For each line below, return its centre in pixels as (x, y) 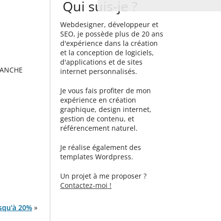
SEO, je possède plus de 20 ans (112, 34)
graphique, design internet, (106, 109)
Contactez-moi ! (86, 185)
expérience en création (98, 100)
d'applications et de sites (101, 62)
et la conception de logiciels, (107, 53)
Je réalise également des (101, 147)
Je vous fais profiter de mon (106, 91)
